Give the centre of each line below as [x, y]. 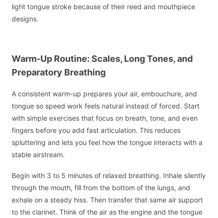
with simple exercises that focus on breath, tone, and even [105, 118]
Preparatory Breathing [59, 72]
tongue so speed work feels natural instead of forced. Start [106, 106]
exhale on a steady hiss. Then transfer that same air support [107, 200]
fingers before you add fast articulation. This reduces [96, 130]
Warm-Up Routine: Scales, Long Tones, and [102, 58]
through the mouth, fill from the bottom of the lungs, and [101, 187]
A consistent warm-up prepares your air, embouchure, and [104, 94]
